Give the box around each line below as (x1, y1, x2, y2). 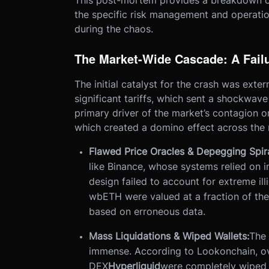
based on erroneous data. (88, 205, 205, 218)
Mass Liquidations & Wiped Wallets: (88, 230, 249, 243)
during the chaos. (74, 23, 153, 35)
